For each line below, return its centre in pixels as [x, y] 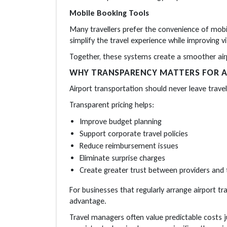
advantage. [88, 201]
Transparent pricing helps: [112, 104]
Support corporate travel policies [134, 133]
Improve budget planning [121, 121]
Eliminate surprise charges [122, 158]
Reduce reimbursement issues [129, 145]
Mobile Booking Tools [109, 13]
